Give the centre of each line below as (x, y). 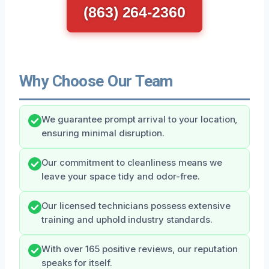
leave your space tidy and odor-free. (121, 176)
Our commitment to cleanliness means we (132, 162)
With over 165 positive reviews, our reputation (140, 249)
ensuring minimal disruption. (103, 133)
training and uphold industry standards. (127, 219)
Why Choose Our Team (96, 81)
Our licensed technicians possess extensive (136, 206)
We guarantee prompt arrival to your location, (140, 119)
